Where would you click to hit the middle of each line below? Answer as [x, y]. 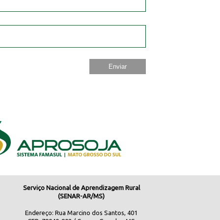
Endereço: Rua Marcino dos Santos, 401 [82, 213]
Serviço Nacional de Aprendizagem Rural [81, 188]
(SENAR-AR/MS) [82, 196]
